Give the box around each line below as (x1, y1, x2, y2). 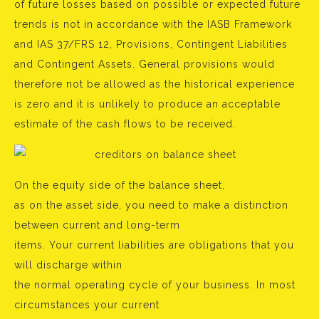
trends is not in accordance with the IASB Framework (14, 19, 292, 30)
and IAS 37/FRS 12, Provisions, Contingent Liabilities (14, 38, 288, 50)
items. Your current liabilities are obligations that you (14, 239, 294, 251)
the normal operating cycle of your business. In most (14, 279, 296, 291)
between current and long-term (14, 219, 180, 231)
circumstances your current (14, 299, 159, 310)
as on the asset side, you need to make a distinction (14, 199, 288, 211)
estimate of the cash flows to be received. (14, 118, 236, 130)
